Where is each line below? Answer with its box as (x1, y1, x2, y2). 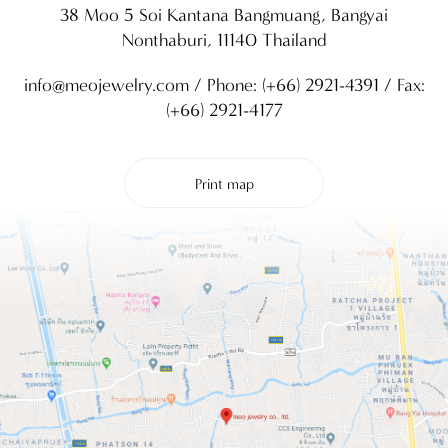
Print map (194, 175, 254, 193)
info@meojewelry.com (23, 74, 189, 96)
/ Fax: (378, 74, 425, 96)
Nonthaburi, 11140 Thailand (121, 29, 327, 51)
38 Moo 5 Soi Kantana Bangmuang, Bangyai (60, 4, 388, 26)
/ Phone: (188, 74, 262, 96)
